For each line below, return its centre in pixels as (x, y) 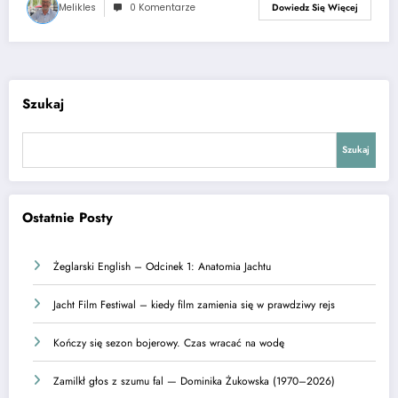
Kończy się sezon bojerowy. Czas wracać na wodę (169, 343)
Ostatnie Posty (68, 217)
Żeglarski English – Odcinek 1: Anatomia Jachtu (162, 267)
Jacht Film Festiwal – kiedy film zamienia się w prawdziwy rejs (194, 305)
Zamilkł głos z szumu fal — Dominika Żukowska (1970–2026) (194, 382)
